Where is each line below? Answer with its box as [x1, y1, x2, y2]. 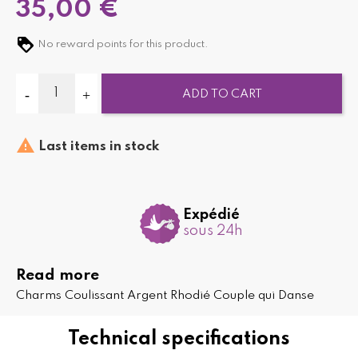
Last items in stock [35, 139, 159, 153]
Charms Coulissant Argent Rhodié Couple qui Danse [16, 288, 314, 302]
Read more [16, 268, 99, 283]
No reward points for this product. [35, 38, 209, 50]
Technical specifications [68, 328, 290, 349]
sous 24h [182, 224, 243, 239]
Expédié [182, 208, 240, 223]
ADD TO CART [181, 87, 262, 101]
